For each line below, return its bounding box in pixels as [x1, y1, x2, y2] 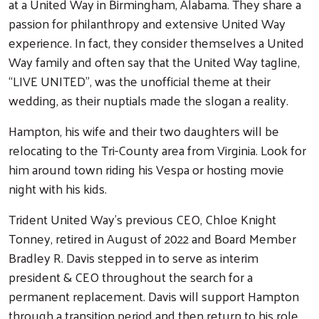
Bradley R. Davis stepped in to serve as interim [9, 245, 258, 269]
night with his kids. [9, 176, 107, 200]
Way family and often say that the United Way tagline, [9, 49, 300, 73]
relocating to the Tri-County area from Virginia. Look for [9, 137, 306, 162]
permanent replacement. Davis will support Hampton [9, 283, 299, 308]
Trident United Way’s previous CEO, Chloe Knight [9, 206, 276, 231]
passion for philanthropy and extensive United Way [9, 11, 286, 35]
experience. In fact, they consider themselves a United [9, 30, 304, 54]
